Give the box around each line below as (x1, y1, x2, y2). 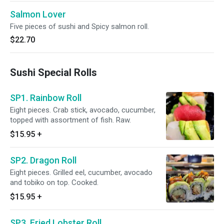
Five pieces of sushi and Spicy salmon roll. (10, 22, 149, 31)
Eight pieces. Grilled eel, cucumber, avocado (10, 168, 152, 177)
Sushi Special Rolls (10, 66, 97, 78)
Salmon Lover (10, 9, 66, 19)
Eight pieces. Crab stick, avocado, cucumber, (10, 105, 155, 114)
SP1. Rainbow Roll (10, 92, 81, 103)
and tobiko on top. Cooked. (10, 178, 98, 187)
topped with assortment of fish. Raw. (10, 115, 131, 124)
